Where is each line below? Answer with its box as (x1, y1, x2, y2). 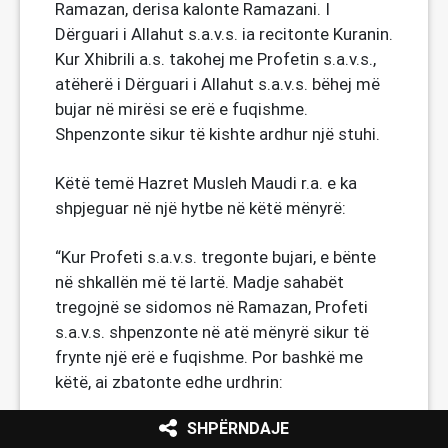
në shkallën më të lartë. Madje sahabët (55, 271, 344, 293)
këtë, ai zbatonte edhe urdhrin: (55, 371, 283, 393)
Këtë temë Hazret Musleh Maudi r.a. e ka (55, 172, 357, 194)
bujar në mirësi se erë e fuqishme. (55, 98, 308, 120)
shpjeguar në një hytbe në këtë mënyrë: (55, 197, 346, 219)
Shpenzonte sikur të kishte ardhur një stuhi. (55, 123, 380, 145)
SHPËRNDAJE (187, 419, 289, 438)
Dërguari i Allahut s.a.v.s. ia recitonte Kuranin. (55, 23, 393, 45)
